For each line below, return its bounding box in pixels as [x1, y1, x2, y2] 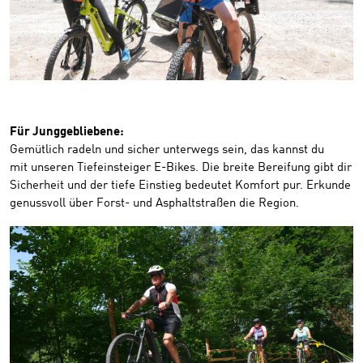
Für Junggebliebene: [10, 126, 124, 139]
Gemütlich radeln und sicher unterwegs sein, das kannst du [10, 143, 324, 156]
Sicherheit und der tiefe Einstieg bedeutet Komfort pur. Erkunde [10, 179, 351, 192]
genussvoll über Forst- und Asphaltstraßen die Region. [10, 197, 299, 210]
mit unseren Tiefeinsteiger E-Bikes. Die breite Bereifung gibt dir [10, 161, 352, 174]
